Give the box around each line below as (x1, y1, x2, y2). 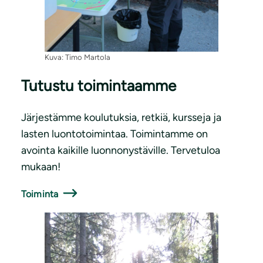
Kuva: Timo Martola (45, 52, 110, 62)
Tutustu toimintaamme (21, 76, 176, 96)
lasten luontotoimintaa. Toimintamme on (21, 127, 208, 140)
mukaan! (21, 160, 60, 173)
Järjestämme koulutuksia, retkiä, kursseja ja (21, 110, 221, 124)
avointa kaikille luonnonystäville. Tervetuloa (21, 143, 220, 157)
